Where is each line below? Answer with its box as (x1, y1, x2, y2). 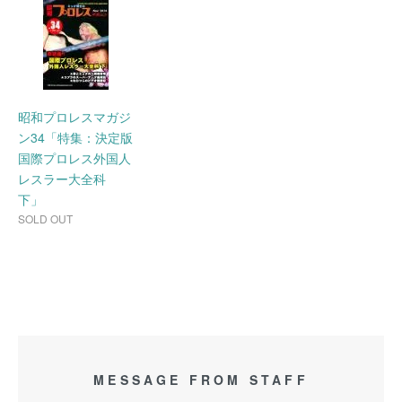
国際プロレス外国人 (18, 149, 131, 168)
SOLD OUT (18, 211, 73, 227)
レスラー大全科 (18, 170, 106, 188)
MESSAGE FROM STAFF (93, 371, 309, 389)
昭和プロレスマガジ (18, 108, 131, 127)
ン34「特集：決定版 (18, 128, 133, 147)
